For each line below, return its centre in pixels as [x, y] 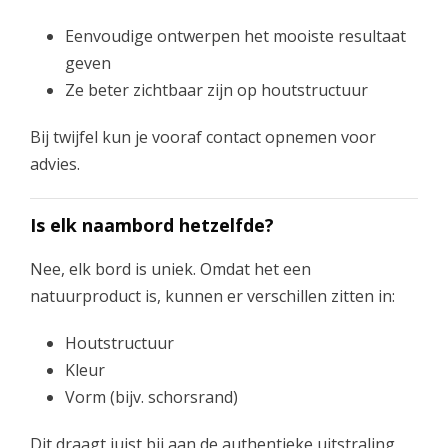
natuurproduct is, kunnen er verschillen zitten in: [212, 295]
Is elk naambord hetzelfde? [152, 224]
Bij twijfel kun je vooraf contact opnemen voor [203, 136]
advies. [55, 163]
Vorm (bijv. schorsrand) [151, 396]
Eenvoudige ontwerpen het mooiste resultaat [235, 35]
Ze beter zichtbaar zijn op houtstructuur [216, 89]
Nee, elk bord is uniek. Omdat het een [170, 268]
